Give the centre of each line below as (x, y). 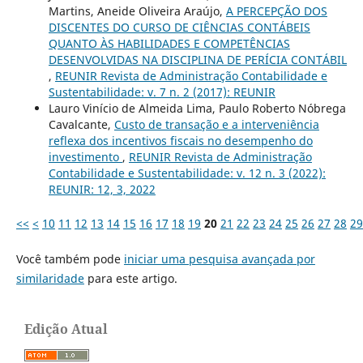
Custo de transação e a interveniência (216, 124)
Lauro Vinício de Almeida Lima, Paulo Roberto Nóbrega (197, 108)
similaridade (50, 278)
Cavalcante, (81, 124)
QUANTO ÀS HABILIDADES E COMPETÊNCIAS (169, 43)
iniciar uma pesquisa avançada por (219, 258)
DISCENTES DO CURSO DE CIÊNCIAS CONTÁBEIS (179, 27)
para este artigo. (130, 278)
